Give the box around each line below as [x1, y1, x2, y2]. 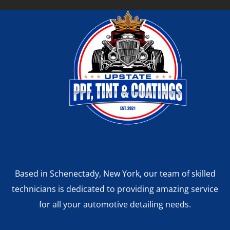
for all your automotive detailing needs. [39, 199, 191, 210]
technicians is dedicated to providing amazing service [12, 183, 218, 195]
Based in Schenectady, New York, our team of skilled [14, 168, 216, 179]
